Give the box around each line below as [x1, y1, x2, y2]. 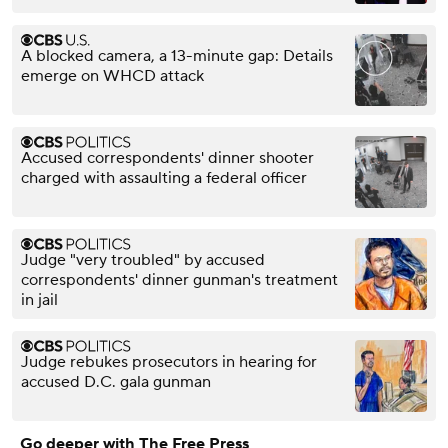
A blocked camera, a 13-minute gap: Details [21, 45, 333, 66]
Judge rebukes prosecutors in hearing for [21, 351, 317, 372]
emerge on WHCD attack [21, 65, 204, 86]
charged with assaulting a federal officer [21, 167, 307, 188]
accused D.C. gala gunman [21, 371, 211, 392]
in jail [21, 289, 58, 310]
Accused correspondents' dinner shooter [21, 147, 314, 168]
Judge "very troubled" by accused [21, 249, 265, 270]
